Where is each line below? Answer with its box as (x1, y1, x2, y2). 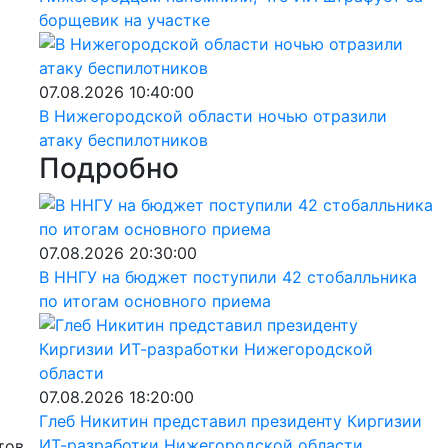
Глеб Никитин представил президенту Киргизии (38, 410, 422, 431)
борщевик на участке (38, 9, 210, 30)
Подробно (38, 150, 179, 185)
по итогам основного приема (38, 290, 271, 311)
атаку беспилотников (38, 129, 208, 150)
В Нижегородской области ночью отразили (38, 105, 387, 126)
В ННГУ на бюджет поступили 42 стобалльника (38, 266, 417, 287)
